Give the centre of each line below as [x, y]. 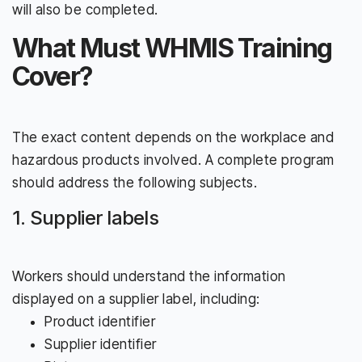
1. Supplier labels [86, 217]
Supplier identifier [101, 344]
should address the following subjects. [135, 182]
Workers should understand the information [149, 276]
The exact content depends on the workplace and [173, 137]
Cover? [53, 76]
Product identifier [100, 321]
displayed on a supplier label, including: [136, 299]
